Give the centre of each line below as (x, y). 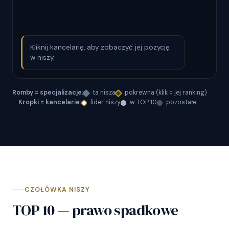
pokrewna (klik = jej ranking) (166, 93)
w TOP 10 (143, 102)
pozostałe (181, 102)
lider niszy (106, 102)
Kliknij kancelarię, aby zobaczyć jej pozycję (100, 48)
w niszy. (42, 58)
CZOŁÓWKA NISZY (57, 190)
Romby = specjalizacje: (48, 93)
